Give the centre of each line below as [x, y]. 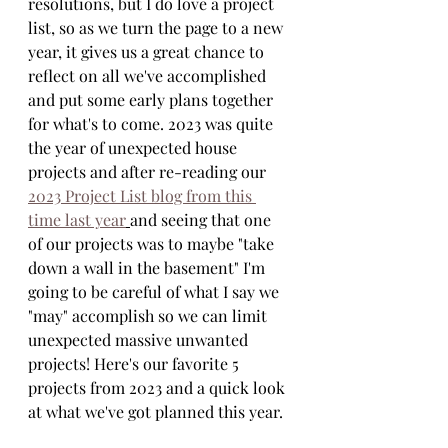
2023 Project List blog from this [142, 195]
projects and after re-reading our [149, 171]
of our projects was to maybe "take [153, 243]
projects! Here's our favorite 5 [135, 363]
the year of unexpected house [134, 147]
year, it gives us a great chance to [148, 51]
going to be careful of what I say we [155, 291]
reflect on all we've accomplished [149, 75]
